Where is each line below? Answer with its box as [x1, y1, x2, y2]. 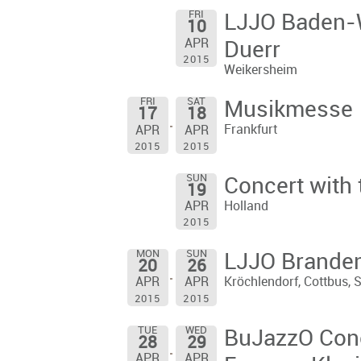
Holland [223, 199, 268, 214]
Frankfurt [223, 123, 277, 138]
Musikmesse [223, 98, 353, 123]
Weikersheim [223, 64, 297, 78]
